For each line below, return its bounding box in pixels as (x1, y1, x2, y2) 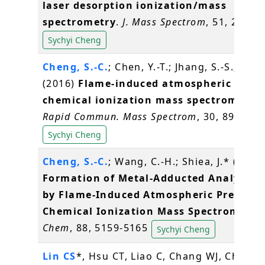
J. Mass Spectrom (122, 15, 206, 29)
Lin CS (43, 250, 76, 263)
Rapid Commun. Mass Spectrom (43, 110, 197, 124)
